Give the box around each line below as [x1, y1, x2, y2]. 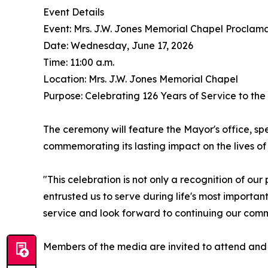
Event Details [43, 5, 104, 18]
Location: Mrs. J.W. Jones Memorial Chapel [43, 72, 238, 85]
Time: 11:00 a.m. [43, 56, 114, 68]
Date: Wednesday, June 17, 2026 [43, 39, 193, 51]
